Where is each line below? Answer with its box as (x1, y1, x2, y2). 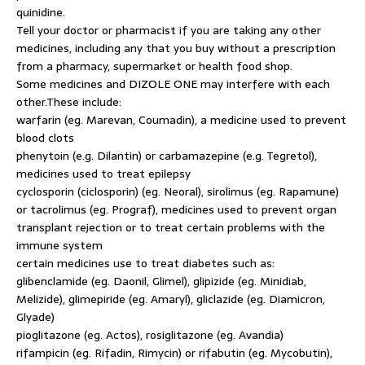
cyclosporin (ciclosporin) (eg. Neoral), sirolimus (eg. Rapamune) (16, 182, 339, 200)
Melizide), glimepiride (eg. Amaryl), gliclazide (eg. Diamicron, (16, 290, 325, 308)
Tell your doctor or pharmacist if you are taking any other (16, 21, 321, 39)
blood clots (16, 129, 74, 147)
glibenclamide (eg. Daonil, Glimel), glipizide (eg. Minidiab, (16, 272, 306, 290)
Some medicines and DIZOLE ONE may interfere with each (16, 75, 330, 93)
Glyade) (16, 308, 55, 326)
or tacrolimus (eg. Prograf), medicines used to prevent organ (16, 200, 336, 218)
